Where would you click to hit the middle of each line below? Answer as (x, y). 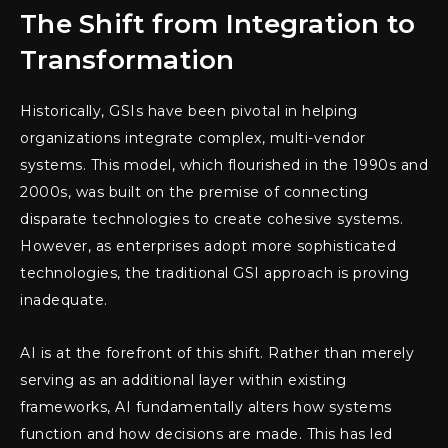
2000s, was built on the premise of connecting (194, 192)
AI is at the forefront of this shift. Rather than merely (217, 353)
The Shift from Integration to (218, 24)
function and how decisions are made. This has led (206, 434)
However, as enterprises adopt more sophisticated (208, 246)
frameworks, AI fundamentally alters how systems (206, 407)
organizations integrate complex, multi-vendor (193, 138)
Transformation (127, 60)
